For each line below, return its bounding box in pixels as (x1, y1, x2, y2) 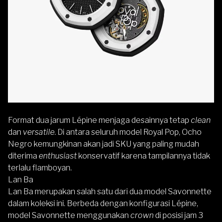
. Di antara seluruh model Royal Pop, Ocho (55, 127, 202, 137)
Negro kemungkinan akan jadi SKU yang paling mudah (8, 139, 199, 149)
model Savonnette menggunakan (8, 211, 130, 221)
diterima (8, 151, 39, 161)
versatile (23, 127, 55, 137)
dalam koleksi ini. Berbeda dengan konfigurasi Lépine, (8, 199, 198, 209)
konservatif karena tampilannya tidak (77, 151, 210, 161)
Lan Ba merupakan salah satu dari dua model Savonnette (8, 187, 212, 197)
